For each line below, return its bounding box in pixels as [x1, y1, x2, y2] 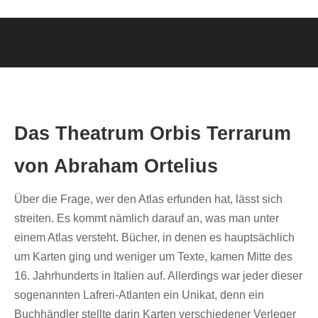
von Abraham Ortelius [14, 155, 218, 177]
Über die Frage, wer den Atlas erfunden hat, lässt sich [14, 193, 283, 205]
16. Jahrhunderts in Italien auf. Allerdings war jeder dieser [14, 270, 302, 282]
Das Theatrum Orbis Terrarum [14, 123, 291, 144]
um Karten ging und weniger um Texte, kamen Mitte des [14, 251, 292, 263]
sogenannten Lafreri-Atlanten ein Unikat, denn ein [14, 289, 264, 301]
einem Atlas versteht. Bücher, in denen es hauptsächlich [14, 231, 295, 243]
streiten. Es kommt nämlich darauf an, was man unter [14, 212, 279, 224]
